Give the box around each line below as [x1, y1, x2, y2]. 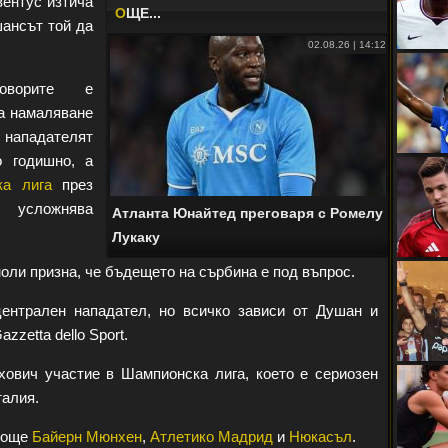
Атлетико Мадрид [150, 428, 273, 445]
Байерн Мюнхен [32, 428, 142, 445]
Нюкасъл [289, 428, 352, 445]
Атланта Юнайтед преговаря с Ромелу [112, 205, 383, 221]
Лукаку [112, 229, 160, 245]
